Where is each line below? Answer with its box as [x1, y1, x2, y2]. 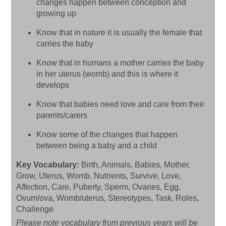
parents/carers [36, 110, 87, 120]
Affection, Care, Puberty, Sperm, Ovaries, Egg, [16, 182, 181, 191]
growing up [36, 9, 76, 18]
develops [36, 80, 69, 89]
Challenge [16, 204, 53, 213]
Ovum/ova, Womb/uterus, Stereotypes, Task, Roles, [16, 193, 199, 202]
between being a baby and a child [36, 141, 157, 150]
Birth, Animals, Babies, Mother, [81, 160, 190, 169]
